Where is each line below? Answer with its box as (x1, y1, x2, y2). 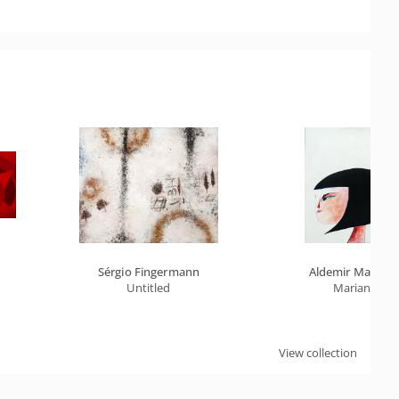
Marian (332, 280, 371, 296)
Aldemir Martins (308, 264, 395, 280)
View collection (279, 345, 357, 361)
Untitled (126, 280, 171, 296)
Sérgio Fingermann (97, 264, 200, 280)
